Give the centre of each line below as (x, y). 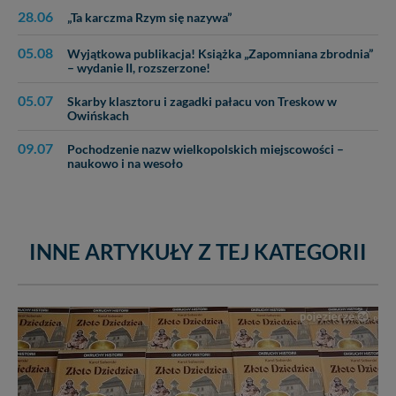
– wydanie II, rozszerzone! (139, 69)
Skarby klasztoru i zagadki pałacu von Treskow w (202, 102)
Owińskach (98, 116)
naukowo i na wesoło (125, 164)
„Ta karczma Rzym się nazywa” (149, 18)
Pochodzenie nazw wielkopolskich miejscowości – (206, 150)
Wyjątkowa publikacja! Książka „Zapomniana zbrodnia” (220, 54)
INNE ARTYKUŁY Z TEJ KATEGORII (198, 252)
